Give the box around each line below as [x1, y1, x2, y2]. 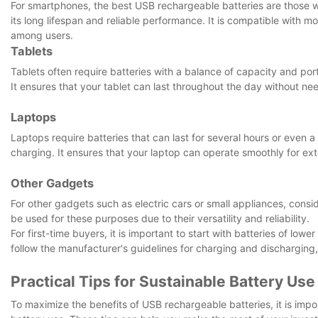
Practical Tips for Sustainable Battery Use [11, 272, 315, 290]
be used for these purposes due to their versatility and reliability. [11, 212, 309, 224]
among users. [11, 28, 73, 41]
